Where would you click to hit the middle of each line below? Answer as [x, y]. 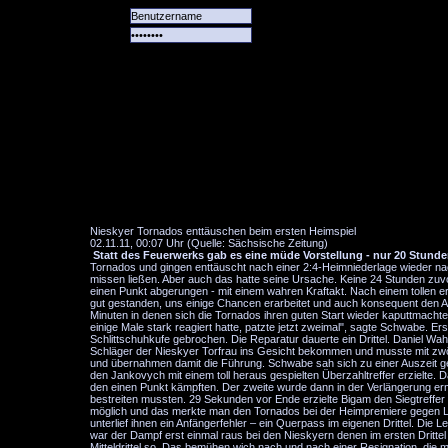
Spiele [262, 198]
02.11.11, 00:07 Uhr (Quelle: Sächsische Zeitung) [209, 243]
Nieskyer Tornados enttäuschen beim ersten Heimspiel [223, 231]
